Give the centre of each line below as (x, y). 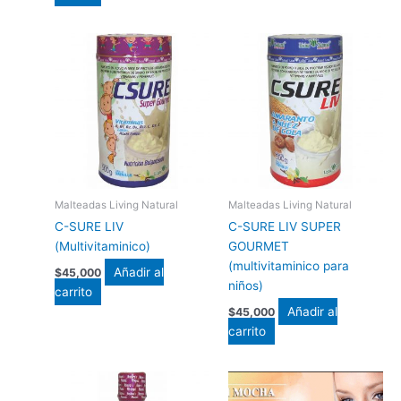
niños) (245, 286)
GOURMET (258, 247)
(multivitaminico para (288, 266)
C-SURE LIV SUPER (284, 227)
